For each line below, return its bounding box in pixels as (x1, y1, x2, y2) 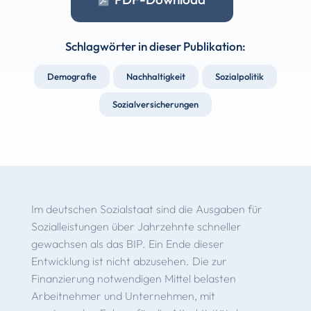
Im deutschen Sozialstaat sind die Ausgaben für (31, 201, 262, 216)
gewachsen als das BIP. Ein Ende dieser (31, 236, 224, 251)
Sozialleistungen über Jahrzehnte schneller (31, 219, 242, 233)
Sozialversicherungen (112, 99, 199, 110)
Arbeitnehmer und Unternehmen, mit (31, 288, 215, 303)
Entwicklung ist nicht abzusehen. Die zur (31, 253, 227, 268)
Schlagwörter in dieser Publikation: (65, 39, 246, 54)
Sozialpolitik (215, 70, 264, 82)
